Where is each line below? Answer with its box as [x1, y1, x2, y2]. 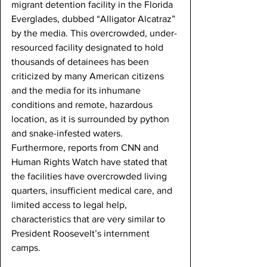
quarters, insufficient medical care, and [11, 185, 175, 196]
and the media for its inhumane [11, 85, 143, 96]
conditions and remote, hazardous [11, 100, 155, 110]
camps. [11, 243, 43, 253]
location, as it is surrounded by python [11, 114, 172, 125]
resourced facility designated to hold [11, 42, 166, 53]
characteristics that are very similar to [11, 214, 167, 225]
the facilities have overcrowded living [11, 171, 169, 182]
